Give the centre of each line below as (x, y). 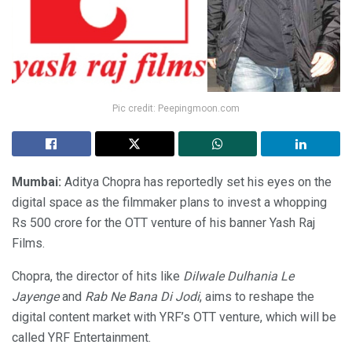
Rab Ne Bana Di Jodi (142, 296)
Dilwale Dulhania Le (238, 276)
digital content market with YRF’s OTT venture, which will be (174, 317)
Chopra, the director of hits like (97, 276)
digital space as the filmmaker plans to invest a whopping (169, 202)
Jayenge (35, 296)
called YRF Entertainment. (81, 337)
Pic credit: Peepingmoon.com (176, 108)
